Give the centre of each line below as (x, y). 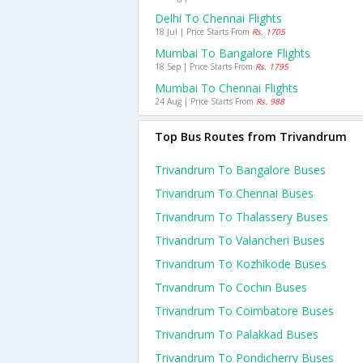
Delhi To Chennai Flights (218, 18)
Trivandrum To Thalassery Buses (241, 217)
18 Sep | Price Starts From (205, 66)
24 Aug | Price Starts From (205, 101)
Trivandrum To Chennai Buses (234, 193)
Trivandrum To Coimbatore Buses (244, 311)
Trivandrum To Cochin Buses (231, 287)
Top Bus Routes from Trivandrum (251, 137)
